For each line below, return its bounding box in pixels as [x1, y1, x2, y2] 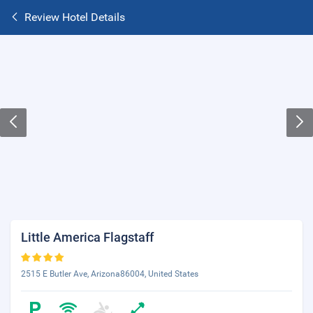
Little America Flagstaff [21, 230, 154, 245]
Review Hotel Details [24, 10, 125, 24]
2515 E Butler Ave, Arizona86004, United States [21, 269, 198, 279]
